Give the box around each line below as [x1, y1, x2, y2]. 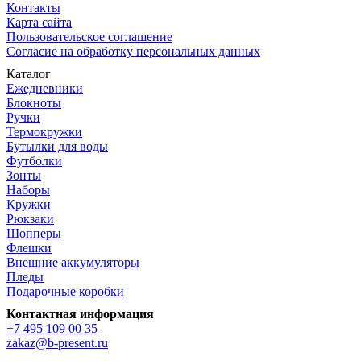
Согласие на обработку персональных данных [6, 44, 260, 58]
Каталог [6, 66, 51, 81]
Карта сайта [6, 15, 72, 29]
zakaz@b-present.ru [6, 335, 108, 350]
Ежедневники [6, 81, 83, 95]
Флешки [6, 240, 52, 255]
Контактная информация [6, 306, 154, 321]
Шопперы [6, 226, 61, 240]
